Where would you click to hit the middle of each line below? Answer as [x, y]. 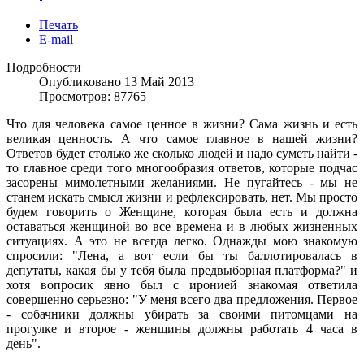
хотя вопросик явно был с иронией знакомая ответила [182, 284]
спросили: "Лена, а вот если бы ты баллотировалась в [182, 255]
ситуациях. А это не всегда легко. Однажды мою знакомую [182, 240]
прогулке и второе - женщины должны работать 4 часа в [182, 328]
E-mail [56, 39]
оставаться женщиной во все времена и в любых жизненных [182, 226]
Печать [58, 24]
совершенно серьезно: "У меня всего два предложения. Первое [182, 299]
